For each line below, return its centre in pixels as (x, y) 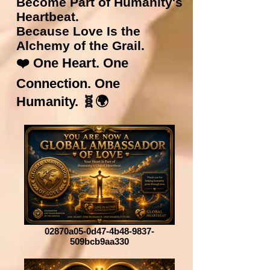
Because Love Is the (78, 31)
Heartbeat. (48, 16)
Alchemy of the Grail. (80, 45)
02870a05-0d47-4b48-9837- (99, 231)
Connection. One (68, 83)
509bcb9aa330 (99, 241)
